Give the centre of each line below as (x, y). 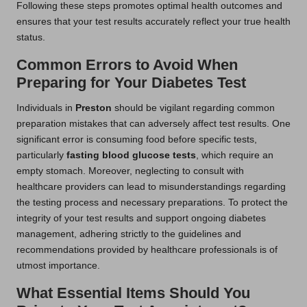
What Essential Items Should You (133, 293)
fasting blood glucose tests (131, 155)
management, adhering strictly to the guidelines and (129, 234)
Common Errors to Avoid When (127, 64)
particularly (41, 155)
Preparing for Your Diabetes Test (131, 82)
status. (31, 37)
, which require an (235, 155)
